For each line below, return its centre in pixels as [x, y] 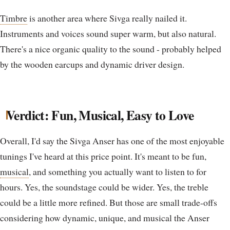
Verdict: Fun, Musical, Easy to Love [100, 115]
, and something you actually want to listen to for [118, 171]
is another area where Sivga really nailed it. [107, 18]
